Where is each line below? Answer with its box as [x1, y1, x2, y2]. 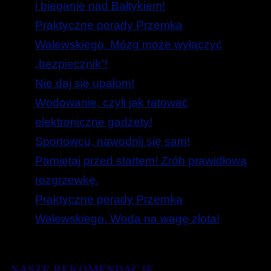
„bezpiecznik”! [35, 57, 108, 71]
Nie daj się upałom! [35, 77, 134, 90]
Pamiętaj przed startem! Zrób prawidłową [35, 154, 247, 168]
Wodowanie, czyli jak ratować [35, 96, 188, 109]
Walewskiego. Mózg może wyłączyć [35, 38, 222, 51]
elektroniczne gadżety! [35, 116, 152, 129]
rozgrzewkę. [35, 174, 99, 187]
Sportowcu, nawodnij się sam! [35, 135, 190, 148]
